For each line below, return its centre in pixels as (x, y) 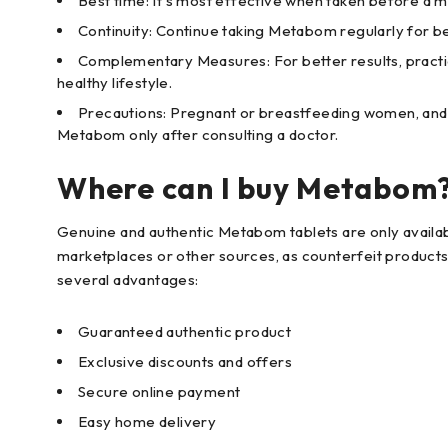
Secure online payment (159, 392)
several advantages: (128, 280)
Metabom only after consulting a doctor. (198, 135)
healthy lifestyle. (115, 83)
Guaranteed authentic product (185, 332)
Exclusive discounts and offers (185, 362)
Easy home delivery (147, 422)
